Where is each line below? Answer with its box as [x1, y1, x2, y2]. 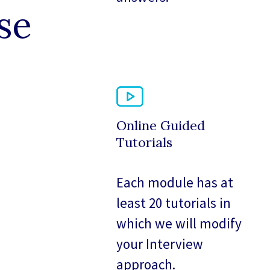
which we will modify [116, 215, 242, 233]
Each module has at [116, 174, 234, 192]
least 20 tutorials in [116, 194, 231, 212]
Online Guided [116, 117, 206, 134]
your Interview [116, 235, 204, 253]
